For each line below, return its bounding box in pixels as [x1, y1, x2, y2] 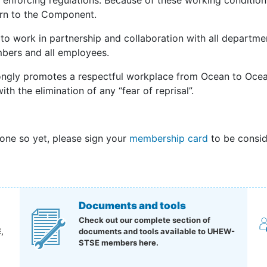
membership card [129, 132, 208, 144]
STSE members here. [78, 238, 159, 247]
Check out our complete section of [78, 215, 210, 225]
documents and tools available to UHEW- [78, 226, 235, 236]
